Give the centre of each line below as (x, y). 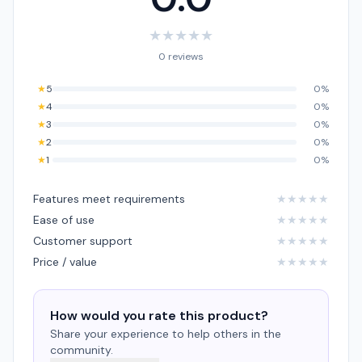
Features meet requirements (109, 199)
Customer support (83, 241)
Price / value (65, 262)
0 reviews (181, 57)
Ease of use (64, 220)
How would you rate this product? (159, 316)
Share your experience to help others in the (166, 334)
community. (82, 350)
